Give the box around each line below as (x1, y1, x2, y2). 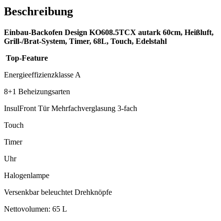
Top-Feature (6, 53, 48, 62)
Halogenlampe (4, 171, 49, 180)
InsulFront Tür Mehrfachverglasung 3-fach (4, 104, 137, 112)
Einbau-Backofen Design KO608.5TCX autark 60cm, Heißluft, (4, 28, 214, 37)
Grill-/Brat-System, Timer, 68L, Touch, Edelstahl (4, 37, 167, 45)
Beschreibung (4, 5, 73, 18)
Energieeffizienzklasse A (4, 70, 81, 79)
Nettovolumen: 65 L (4, 204, 67, 213)
